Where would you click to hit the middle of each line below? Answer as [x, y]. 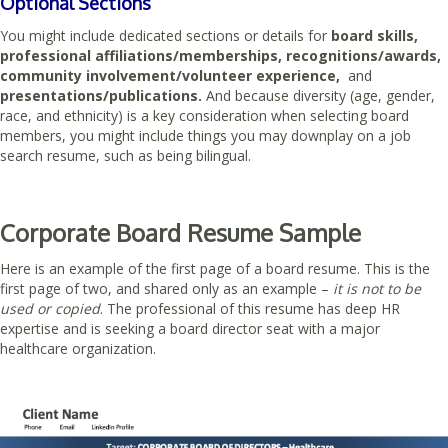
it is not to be [377, 288]
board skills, [374, 35]
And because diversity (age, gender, [318, 95]
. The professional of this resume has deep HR [250, 308]
